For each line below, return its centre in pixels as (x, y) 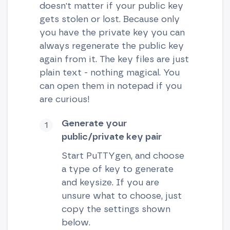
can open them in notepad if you (110, 86)
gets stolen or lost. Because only (109, 19)
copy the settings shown (116, 209)
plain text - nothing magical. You (109, 72)
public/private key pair (111, 137)
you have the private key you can (112, 32)
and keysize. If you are (110, 182)
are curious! (64, 99)
